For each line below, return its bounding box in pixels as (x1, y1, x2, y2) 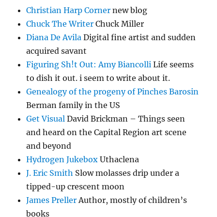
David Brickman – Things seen (65, 114, 186, 124)
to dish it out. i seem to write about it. (26, 73, 170, 83)
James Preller (26, 195, 77, 205)
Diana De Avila (26, 32, 82, 43)
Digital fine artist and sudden (81, 32, 196, 43)
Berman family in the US (26, 100, 121, 110)
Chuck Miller (93, 19, 144, 29)
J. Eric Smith (26, 168, 74, 178)
